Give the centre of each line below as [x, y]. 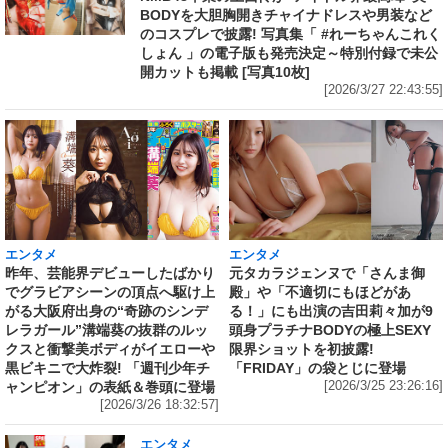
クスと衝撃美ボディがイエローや [110, 349]
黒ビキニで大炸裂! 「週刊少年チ [107, 368]
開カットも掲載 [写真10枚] [225, 72]
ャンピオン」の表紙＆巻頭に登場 [110, 387]
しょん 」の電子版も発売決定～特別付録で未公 [289, 53]
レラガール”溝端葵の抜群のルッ [106, 330]
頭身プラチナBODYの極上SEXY [330, 330]
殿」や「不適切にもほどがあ [320, 292]
